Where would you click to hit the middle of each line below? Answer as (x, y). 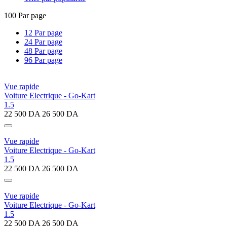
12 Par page (43, 32)
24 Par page (43, 42)
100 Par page (25, 15)
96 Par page (43, 60)
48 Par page (43, 51)
